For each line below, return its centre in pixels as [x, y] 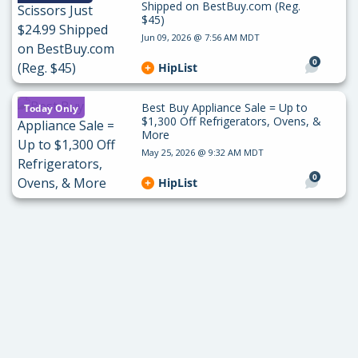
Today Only [51, 108]
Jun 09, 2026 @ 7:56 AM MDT [200, 37]
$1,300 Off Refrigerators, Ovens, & [231, 121]
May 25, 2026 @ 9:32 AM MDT [202, 152]
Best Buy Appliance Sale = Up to [224, 107]
